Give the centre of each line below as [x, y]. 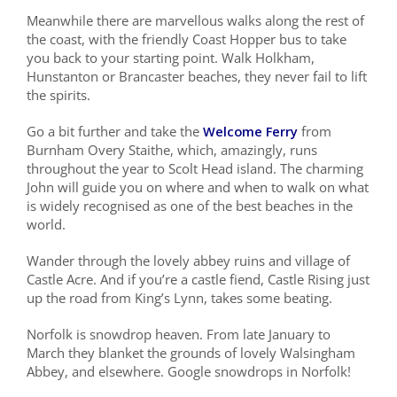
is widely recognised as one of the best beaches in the [189, 206]
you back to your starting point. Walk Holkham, [170, 58]
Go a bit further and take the [114, 132]
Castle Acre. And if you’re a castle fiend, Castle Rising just [198, 280]
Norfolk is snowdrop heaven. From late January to [178, 335]
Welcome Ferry [250, 132]
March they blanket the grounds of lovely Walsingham [191, 353]
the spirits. [58, 95]
